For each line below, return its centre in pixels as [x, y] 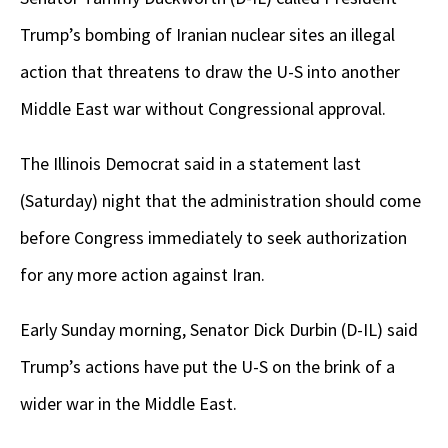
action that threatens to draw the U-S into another [210, 72]
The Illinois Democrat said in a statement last [190, 164]
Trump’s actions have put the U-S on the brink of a [207, 367]
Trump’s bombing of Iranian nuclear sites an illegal [207, 35]
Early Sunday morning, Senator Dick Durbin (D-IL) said [219, 330]
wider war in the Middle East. [128, 404]
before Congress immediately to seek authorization [213, 238]
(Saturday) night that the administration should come [220, 201]
